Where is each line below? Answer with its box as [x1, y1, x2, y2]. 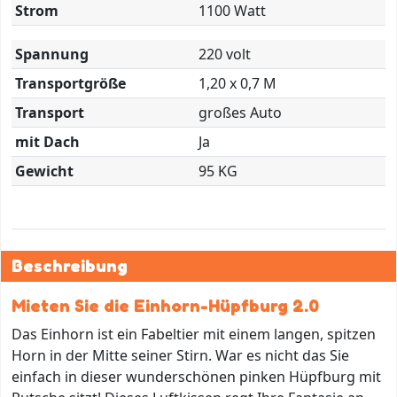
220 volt [198, 43, 251, 64]
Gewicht [15, 160, 74, 181]
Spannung [15, 43, 89, 64]
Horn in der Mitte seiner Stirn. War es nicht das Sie [12, 345, 349, 365]
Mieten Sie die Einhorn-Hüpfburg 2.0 [12, 294, 319, 316]
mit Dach [15, 131, 80, 152]
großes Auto [198, 102, 282, 122]
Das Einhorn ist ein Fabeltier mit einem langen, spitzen [12, 323, 376, 344]
